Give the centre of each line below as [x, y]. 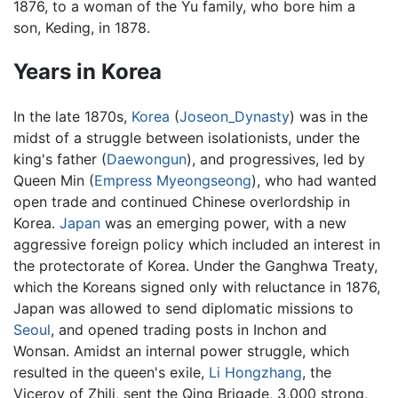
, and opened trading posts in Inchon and [189, 329]
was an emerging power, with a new [223, 223]
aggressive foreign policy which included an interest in [197, 244]
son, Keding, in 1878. [82, 28]
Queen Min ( [54, 180]
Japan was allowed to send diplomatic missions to [183, 308]
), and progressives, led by [276, 159]
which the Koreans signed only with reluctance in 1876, [197, 287]
